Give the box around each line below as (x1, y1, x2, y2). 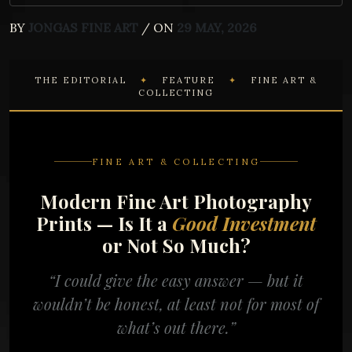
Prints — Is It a (36, 210, 172, 236)
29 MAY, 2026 (177, 20, 257, 36)
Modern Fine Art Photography (40, 188, 312, 214)
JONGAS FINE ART (28, 20, 138, 36)
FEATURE (158, 74, 219, 86)
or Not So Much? (101, 232, 251, 258)
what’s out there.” (116, 316, 236, 338)
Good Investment (172, 210, 316, 236)
